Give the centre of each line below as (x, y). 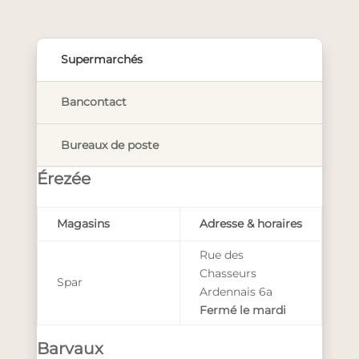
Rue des (221, 254)
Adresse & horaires (250, 223)
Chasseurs (228, 273)
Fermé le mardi (242, 310)
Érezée (63, 179)
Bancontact (93, 102)
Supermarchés (101, 59)
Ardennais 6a (236, 291)
